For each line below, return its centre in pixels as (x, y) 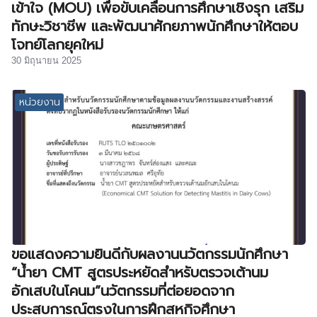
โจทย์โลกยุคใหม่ (57, 45)
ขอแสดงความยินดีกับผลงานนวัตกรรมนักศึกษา (150, 254)
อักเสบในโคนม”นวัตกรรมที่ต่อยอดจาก (123, 290)
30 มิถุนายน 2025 (46, 61)
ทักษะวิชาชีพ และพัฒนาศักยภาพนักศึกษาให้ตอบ (155, 27)
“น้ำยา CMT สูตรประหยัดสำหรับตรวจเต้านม (140, 272)
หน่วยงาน (39, 102)
